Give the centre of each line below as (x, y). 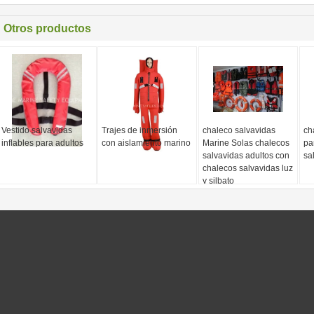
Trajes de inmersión (140, 130)
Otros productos (47, 28)
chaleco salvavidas (239, 130)
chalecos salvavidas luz (247, 168)
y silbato (218, 181)
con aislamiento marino (146, 143)
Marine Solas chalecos (246, 143)
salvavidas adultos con (246, 156)
